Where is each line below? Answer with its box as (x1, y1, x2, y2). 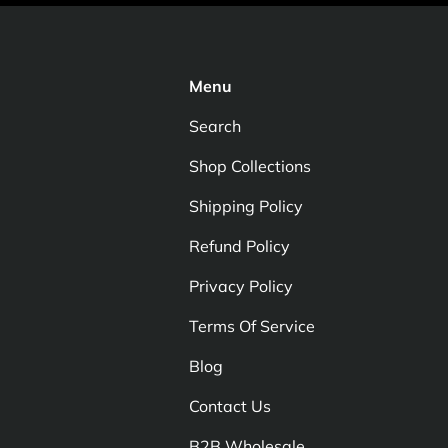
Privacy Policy (188, 275, 293, 296)
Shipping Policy (188, 195, 303, 216)
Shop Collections (188, 155, 311, 176)
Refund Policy (188, 235, 290, 256)
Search (188, 115, 241, 136)
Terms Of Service (188, 315, 315, 336)
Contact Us (188, 395, 271, 416)
